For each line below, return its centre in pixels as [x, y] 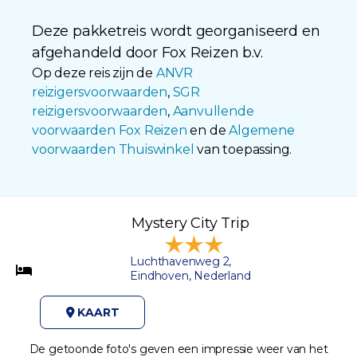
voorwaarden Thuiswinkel [113, 149]
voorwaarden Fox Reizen [110, 130]
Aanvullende [213, 111]
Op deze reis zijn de [94, 73]
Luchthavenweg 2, [181, 261]
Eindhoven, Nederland [190, 275]
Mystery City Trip [190, 223]
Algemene [262, 130]
